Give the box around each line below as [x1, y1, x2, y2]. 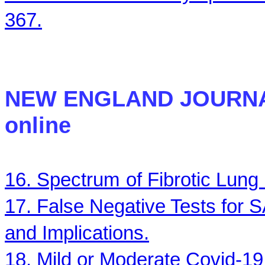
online [5, 113, 71, 138]
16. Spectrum [5, 169, 119, 190]
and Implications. [5, 222, 149, 244]
